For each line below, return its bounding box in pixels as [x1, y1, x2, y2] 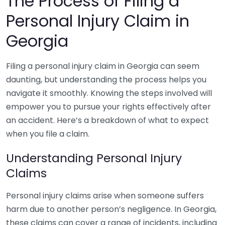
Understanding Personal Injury [6, 150, 182, 166]
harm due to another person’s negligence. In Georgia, [6, 203, 216, 215]
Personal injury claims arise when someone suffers [6, 190, 204, 201]
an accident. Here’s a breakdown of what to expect [6, 115, 209, 126]
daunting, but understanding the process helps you [6, 74, 206, 85]
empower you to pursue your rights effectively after [6, 101, 211, 113]
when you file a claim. [6, 128, 89, 140]
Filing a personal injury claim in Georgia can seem [6, 60, 199, 72]
